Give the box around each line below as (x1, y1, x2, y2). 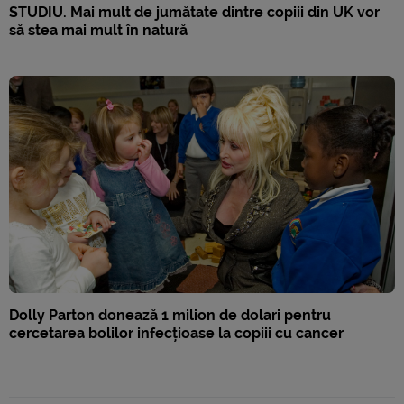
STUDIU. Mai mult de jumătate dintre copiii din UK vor (9, 4, 380, 22)
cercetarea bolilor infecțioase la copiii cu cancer (9, 324, 344, 342)
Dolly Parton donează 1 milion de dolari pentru (9, 306, 331, 324)
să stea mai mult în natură (9, 22, 188, 40)
